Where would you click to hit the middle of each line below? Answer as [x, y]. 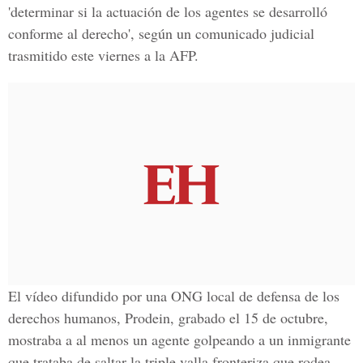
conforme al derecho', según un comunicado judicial [161, 33]
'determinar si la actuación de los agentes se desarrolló [168, 11]
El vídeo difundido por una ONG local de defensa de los [174, 296]
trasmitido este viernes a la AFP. [103, 55]
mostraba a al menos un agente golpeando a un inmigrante [179, 340]
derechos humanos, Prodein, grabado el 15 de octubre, [168, 318]
